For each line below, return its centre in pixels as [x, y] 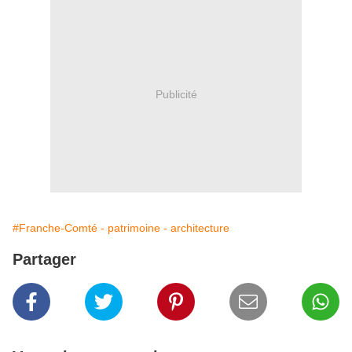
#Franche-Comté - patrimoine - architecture [121, 228]
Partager [44, 260]
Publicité [176, 94]
